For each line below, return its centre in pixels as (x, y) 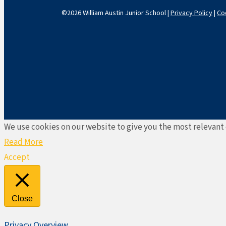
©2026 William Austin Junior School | (116, 13)
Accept (17, 157)
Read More (23, 142)
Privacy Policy (191, 13)
